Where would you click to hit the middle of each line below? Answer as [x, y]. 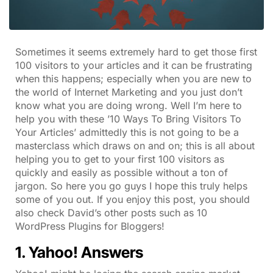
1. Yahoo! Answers [79, 252]
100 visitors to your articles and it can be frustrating [134, 65]
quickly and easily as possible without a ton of [122, 172]
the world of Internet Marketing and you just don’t [129, 92]
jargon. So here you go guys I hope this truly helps [131, 186]
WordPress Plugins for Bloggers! [90, 226]
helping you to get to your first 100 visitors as [120, 159]
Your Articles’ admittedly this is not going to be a [127, 132]
